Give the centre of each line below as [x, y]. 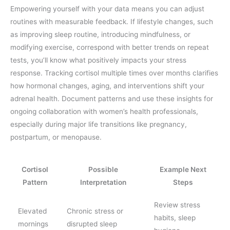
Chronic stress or [95, 211]
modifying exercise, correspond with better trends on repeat [110, 47]
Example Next [183, 169]
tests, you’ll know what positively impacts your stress [98, 60]
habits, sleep [175, 217]
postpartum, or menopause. [56, 137]
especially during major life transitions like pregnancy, [99, 124]
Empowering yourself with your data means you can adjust [107, 9]
